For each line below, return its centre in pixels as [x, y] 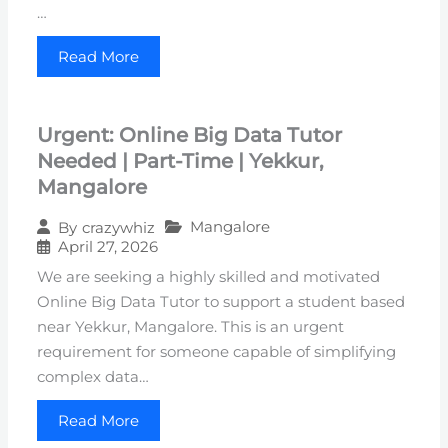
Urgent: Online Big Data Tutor [190, 135]
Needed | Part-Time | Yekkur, [181, 161]
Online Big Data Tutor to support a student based [221, 302]
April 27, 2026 [108, 247]
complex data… [93, 377]
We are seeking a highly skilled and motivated [209, 277]
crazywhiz [119, 227]
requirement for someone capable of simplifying [217, 352]
